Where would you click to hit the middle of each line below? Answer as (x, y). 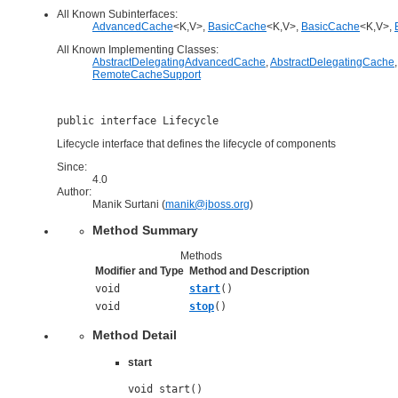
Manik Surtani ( (129, 204)
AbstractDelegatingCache (332, 62)
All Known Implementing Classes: (138, 49)
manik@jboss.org (207, 204)
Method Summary (145, 230)
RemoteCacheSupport (147, 74)
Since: (72, 167)
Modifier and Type (139, 271)
